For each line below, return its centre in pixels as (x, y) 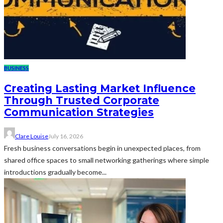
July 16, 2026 (66, 136)
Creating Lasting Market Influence (100, 89)
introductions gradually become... (55, 172)
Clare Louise (32, 136)
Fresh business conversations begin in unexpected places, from (102, 148)
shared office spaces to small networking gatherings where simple (107, 160)
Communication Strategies (79, 112)
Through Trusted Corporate (82, 101)
